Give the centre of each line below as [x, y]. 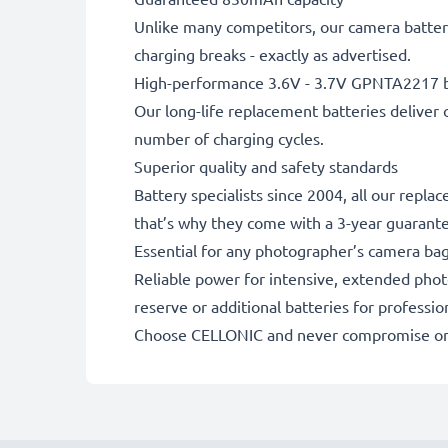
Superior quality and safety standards [266, 166]
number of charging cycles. [229, 138]
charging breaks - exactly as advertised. [272, 54]
